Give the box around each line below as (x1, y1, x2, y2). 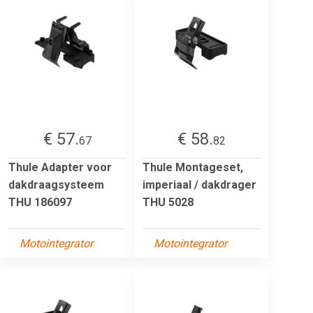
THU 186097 (8, 195, 72, 209)
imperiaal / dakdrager (143, 177, 256, 191)
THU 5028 (143, 195, 194, 209)
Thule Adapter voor (8, 160, 112, 174)
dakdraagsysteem (8, 177, 104, 191)
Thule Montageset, (143, 160, 243, 174)
